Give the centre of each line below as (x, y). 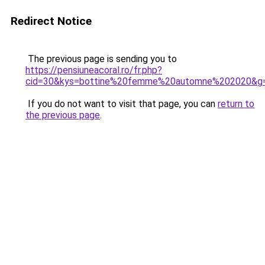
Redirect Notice (51, 21)
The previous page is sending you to (101, 59)
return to (236, 104)
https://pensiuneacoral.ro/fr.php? (94, 70)
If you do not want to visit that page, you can (122, 104)
